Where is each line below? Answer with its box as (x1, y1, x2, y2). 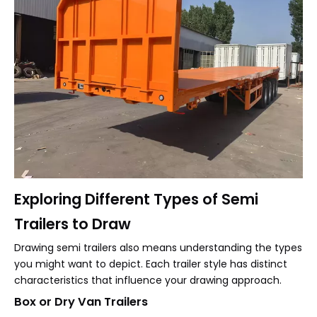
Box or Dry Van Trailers (14, 294, 148, 310)
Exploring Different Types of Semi (14, 189, 258, 209)
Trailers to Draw (14, 214, 131, 234)
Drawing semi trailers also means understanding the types (14, 241, 302, 255)
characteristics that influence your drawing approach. (14, 273, 282, 287)
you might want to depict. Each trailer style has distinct (14, 257, 287, 271)
